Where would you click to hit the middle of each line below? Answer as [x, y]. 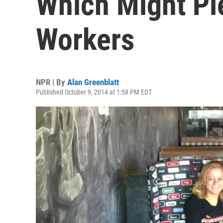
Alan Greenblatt [93, 82]
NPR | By [52, 82]
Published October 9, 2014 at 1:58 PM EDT [94, 92]
